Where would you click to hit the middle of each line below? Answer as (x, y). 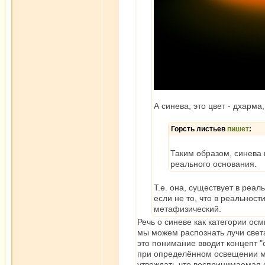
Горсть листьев (199, 129)
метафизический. (188, 209)
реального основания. (214, 164)
